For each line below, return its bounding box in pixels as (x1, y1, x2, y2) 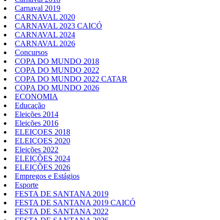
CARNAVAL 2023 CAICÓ (15, 22, 102, 30)
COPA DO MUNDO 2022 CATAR (15, 75, 127, 83)
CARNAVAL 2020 (15, 13, 75, 22)
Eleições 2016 (15, 119, 58, 128)
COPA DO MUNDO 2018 (15, 57, 99, 66)
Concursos (15, 48, 48, 57)
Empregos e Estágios (15, 172, 80, 181)
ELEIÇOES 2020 (15, 137, 70, 145)
